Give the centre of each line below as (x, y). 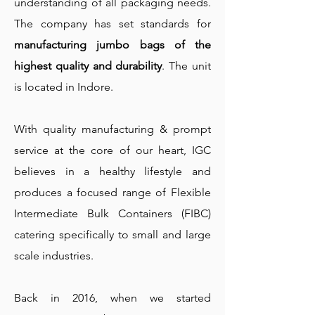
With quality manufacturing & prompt (112, 129)
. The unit (187, 66)
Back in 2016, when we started (112, 298)
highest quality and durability (88, 66)
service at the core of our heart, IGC (112, 150)
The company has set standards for (112, 24)
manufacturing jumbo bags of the (112, 45)
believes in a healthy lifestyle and (112, 171)
